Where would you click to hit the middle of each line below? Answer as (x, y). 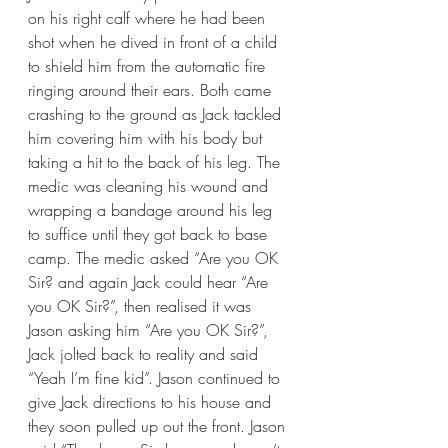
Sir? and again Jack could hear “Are (150, 282)
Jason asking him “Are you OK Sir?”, (150, 330)
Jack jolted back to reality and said (145, 354)
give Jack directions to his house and (152, 402)
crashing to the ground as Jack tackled (157, 114)
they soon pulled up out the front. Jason (159, 426)
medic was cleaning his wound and (150, 186)
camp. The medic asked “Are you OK (155, 258)
